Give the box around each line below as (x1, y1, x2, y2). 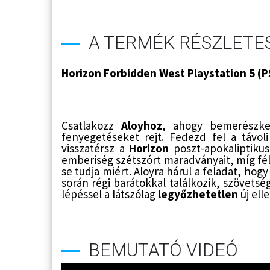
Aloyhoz (121, 118, 162, 133)
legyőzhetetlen (158, 186, 238, 201)
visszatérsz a (61, 140, 130, 155)
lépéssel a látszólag (61, 186, 158, 201)
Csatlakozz (61, 118, 121, 133)
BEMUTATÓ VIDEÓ (89, 239, 238, 260)
